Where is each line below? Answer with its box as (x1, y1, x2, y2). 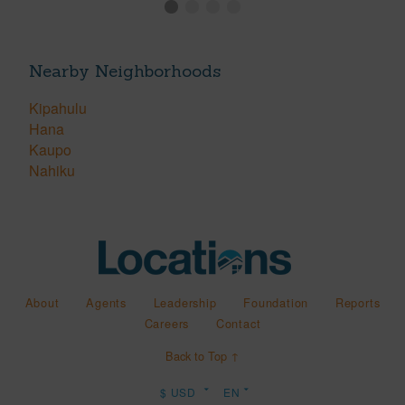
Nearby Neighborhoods (29, 59, 221, 81)
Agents (86, 294, 127, 312)
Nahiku (29, 160, 75, 182)
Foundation (243, 294, 309, 312)
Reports (334, 294, 381, 312)
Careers (144, 315, 190, 333)
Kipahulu (29, 98, 87, 119)
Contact (215, 315, 261, 333)
